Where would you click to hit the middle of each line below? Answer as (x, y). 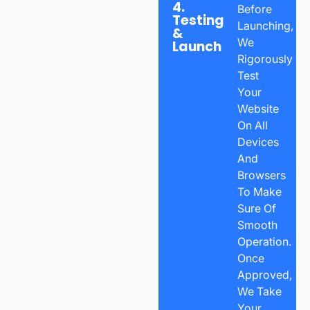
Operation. (264, 241)
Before (254, 9)
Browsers (261, 175)
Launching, (265, 25)
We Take (259, 291)
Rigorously (265, 58)
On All (252, 125)
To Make (259, 191)
